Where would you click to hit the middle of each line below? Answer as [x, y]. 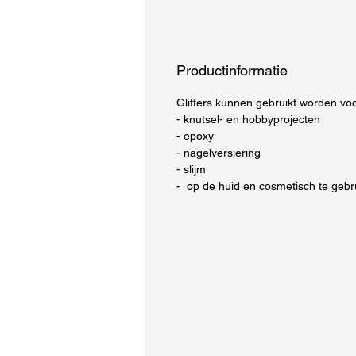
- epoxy [195, 136]
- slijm [191, 169]
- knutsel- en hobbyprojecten [248, 119]
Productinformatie [232, 70]
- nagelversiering [219, 153]
